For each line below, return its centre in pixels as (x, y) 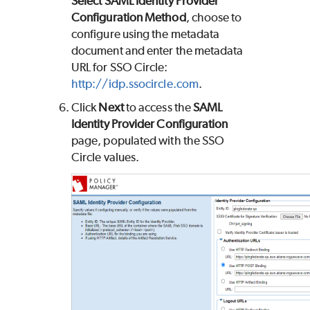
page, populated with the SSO (148, 141)
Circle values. (106, 157)
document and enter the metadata (157, 51)
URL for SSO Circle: (120, 67)
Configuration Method (129, 18)
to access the (158, 108)
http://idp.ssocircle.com (135, 84)
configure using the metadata (146, 34)
